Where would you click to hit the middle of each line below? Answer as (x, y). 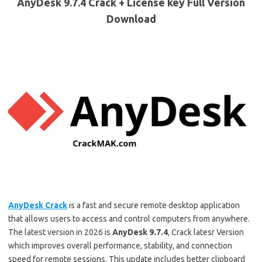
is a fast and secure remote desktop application (154, 206)
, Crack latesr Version (207, 232)
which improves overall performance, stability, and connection (120, 246)
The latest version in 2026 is (60, 232)
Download (131, 19)
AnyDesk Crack (38, 206)
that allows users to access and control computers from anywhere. (129, 219)
